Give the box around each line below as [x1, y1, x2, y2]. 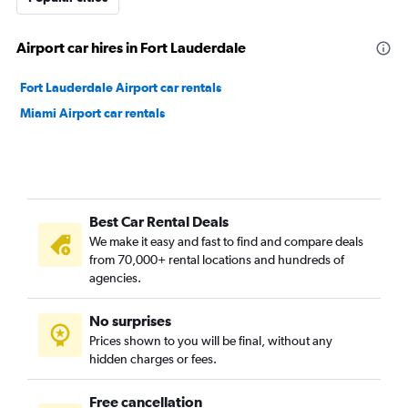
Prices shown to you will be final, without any [89, 333, 332, 348]
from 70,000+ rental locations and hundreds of [89, 252, 344, 267]
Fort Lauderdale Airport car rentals [20, 80, 221, 95]
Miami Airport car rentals [20, 106, 165, 120]
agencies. [89, 270, 141, 285]
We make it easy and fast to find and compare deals [89, 234, 363, 249]
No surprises [89, 312, 171, 329]
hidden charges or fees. [89, 352, 217, 366]
